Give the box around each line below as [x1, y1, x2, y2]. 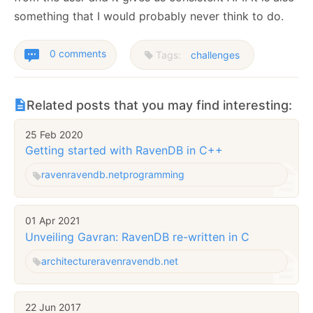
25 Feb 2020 [25, 128, 83, 140]
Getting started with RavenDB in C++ [25, 143, 223, 158]
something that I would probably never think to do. [14, 8, 284, 23]
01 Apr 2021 [25, 214, 80, 227]
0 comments [50, 47, 106, 59]
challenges [191, 48, 240, 61]
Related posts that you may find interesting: [27, 97, 292, 112]
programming [123, 168, 184, 181]
